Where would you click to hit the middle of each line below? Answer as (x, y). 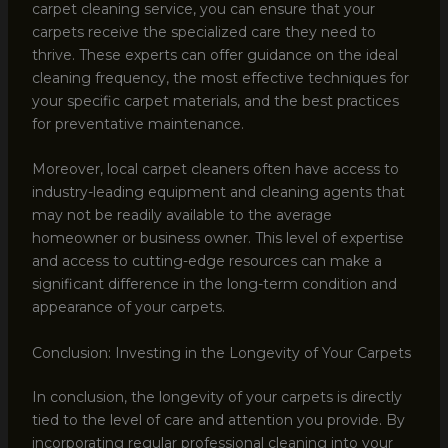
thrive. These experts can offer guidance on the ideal (214, 55)
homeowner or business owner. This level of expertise (217, 238)
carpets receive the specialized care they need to (203, 32)
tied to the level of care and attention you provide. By (218, 419)
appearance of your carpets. (128, 307)
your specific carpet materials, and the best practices (215, 101)
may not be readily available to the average (181, 215)
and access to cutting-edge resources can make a (206, 261)
